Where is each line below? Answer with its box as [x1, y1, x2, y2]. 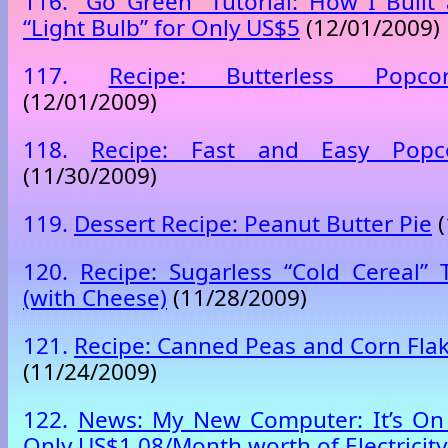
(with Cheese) [23, 282, 167, 314]
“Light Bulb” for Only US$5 [23, 11, 300, 43]
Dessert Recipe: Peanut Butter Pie [74, 207, 432, 239]
